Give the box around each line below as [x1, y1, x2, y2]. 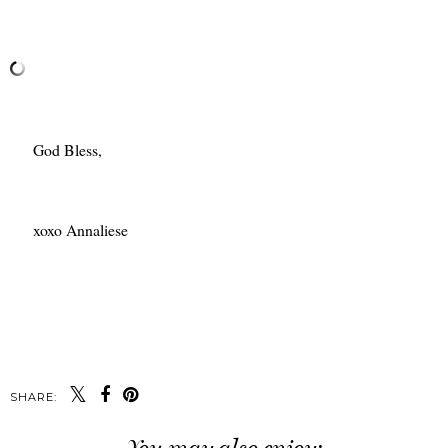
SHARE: [10, 389, 57, 404]
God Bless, [10, 138, 102, 160]
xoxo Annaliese [10, 218, 133, 240]
